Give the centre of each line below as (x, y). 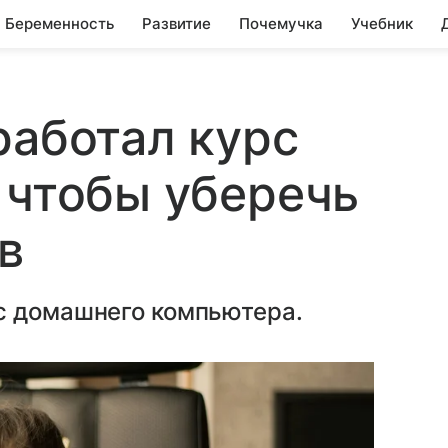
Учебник (382, 23)
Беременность (59, 23)
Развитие (176, 23)
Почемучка (281, 23)
